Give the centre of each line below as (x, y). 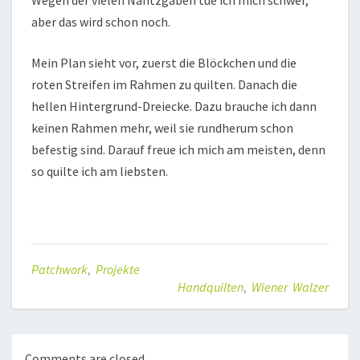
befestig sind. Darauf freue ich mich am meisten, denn (178, 150)
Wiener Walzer (290, 287)
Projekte (118, 270)
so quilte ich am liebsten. (100, 172)
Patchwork (59, 270)
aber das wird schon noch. (101, 22)
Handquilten (211, 287)
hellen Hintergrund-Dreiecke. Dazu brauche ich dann (174, 106)
